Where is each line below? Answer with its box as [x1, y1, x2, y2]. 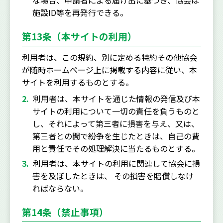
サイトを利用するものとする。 [22, 76, 133, 88]
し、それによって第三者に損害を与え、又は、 [32, 117, 199, 129]
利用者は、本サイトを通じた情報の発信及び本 [33, 93, 200, 105]
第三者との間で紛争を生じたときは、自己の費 [32, 130, 200, 142]
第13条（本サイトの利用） [22, 29, 137, 43]
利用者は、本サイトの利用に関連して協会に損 [33, 157, 200, 169]
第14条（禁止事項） [22, 205, 109, 219]
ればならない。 [32, 182, 88, 194]
